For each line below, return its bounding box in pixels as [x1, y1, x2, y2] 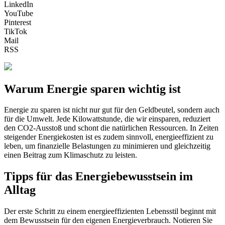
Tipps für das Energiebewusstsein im [4, 170, 193, 183]
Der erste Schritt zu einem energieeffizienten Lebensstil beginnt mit [4, 207, 216, 216]
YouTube [4, 9, 33, 18]
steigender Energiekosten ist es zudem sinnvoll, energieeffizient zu [4, 133, 213, 142]
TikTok [4, 27, 27, 36]
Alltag [4, 183, 36, 197]
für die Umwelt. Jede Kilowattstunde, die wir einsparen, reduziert [4, 115, 210, 124]
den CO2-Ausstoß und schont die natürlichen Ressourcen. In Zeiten [4, 124, 218, 133]
